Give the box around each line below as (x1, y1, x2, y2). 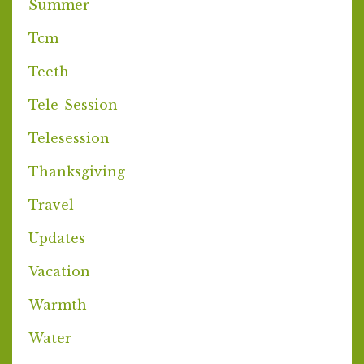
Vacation (28, 262, 90, 279)
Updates (28, 229, 85, 246)
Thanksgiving (28, 162, 125, 180)
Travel (28, 196, 74, 213)
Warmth (28, 296, 87, 313)
